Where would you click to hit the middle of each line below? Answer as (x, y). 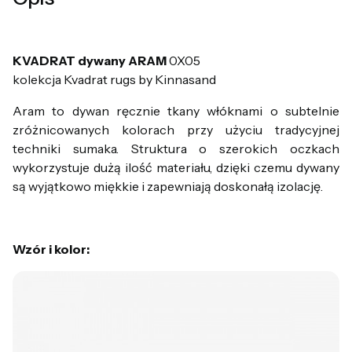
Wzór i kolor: (51, 249)
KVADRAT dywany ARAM (91, 60)
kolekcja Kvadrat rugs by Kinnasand (114, 79)
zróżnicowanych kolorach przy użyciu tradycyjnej (176, 129)
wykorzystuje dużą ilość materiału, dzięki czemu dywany (176, 167)
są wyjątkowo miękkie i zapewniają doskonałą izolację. (168, 186)
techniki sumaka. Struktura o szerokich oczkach (176, 148)
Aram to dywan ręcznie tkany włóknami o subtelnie (176, 110)
